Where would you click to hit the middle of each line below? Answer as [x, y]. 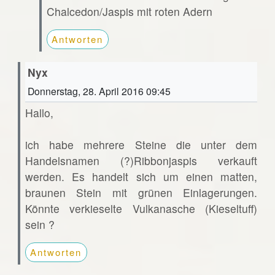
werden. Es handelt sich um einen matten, [141, 177]
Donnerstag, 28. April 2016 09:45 [99, 91]
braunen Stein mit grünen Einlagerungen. [141, 193]
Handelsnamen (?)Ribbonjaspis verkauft [141, 161]
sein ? [40, 225]
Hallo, [39, 113]
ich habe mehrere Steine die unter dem [141, 145]
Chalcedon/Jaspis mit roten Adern [129, 12]
